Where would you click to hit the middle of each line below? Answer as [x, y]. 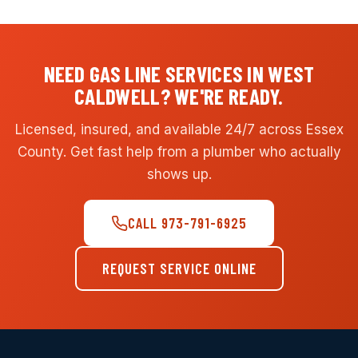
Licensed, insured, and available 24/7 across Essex [179, 129]
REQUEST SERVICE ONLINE [179, 269]
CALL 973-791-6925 [187, 223]
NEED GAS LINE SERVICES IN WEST [179, 74]
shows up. [179, 174]
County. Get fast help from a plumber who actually [179, 151]
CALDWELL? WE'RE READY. [179, 96]
